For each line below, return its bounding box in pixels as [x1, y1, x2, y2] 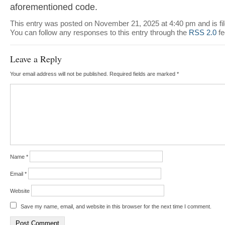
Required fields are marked [109, 70, 177, 77]
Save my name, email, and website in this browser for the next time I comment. [20, 203, 211, 209]
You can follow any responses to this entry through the [10, 28, 189, 37]
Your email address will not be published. [10, 70, 108, 77]
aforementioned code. [10, 2, 97, 12]
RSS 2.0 [188, 28, 216, 37]
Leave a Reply [10, 52, 62, 65]
